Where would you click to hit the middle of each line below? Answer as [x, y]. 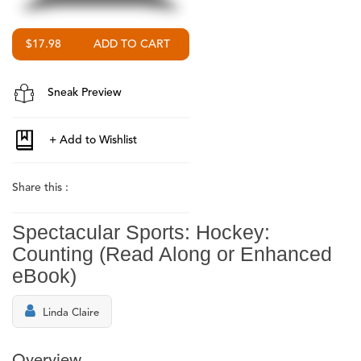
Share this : [40, 187]
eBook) [44, 275]
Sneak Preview [83, 92]
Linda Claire [71, 313]
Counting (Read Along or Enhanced [172, 253]
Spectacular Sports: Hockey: [141, 232]
